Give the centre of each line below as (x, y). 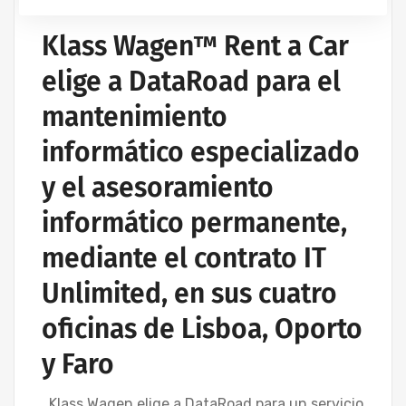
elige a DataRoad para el (191, 82)
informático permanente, (194, 223)
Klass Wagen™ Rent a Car (195, 47)
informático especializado (201, 153)
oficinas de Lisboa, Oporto (202, 329)
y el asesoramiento (158, 188)
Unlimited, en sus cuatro (189, 294)
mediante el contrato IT (184, 259)
